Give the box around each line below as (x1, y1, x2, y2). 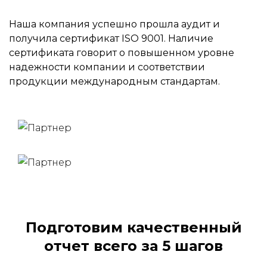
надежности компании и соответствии (9, 61, 205, 73)
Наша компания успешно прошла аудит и (9, 18, 220, 30)
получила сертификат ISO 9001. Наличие (9, 33, 213, 45)
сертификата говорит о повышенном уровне (9, 47, 234, 59)
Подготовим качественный (25, 219, 242, 237)
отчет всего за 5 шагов (44, 237, 223, 255)
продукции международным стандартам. (9, 76, 220, 88)
